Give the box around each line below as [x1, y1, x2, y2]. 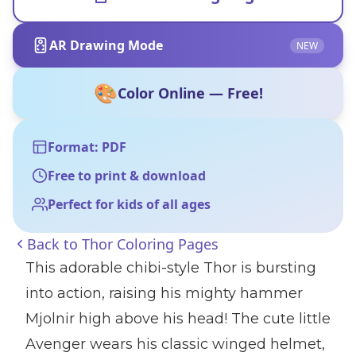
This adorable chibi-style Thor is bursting [25, 259, 316, 277]
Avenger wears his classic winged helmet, [25, 335, 325, 353]
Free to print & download [48, 167, 206, 184]
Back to [27, 234, 82, 253]
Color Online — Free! [117, 83, 263, 103]
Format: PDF [48, 138, 126, 156]
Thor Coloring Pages [82, 234, 219, 253]
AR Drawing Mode [49, 37, 163, 54]
